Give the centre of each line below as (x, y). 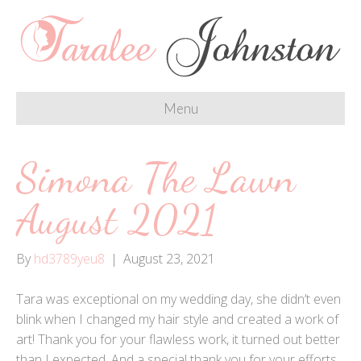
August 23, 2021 (169, 258)
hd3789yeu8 (69, 258)
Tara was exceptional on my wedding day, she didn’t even (178, 299)
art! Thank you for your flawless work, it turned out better (178, 339)
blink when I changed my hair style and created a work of (177, 319)
